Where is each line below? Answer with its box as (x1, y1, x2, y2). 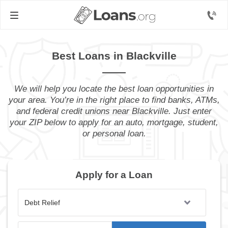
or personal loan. (82, 129, 146, 138)
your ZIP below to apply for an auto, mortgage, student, (10, 118, 218, 127)
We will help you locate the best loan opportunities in (14, 84, 214, 94)
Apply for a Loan (75, 169, 153, 180)
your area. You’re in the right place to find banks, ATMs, (8, 95, 220, 105)
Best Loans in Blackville (51, 50, 177, 62)
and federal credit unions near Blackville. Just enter (16, 106, 212, 116)
